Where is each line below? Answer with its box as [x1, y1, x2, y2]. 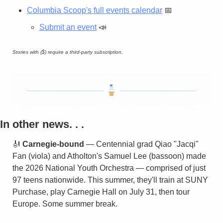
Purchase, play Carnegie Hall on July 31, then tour [12, 188, 190, 197]
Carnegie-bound [22, 140, 84, 149]
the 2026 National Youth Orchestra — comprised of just [12, 164, 206, 173]
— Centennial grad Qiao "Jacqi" [84, 140, 199, 149]
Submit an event [39, 22, 97, 31]
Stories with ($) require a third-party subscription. [12, 49, 123, 55]
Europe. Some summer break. [12, 200, 117, 209]
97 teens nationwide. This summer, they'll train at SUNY [12, 176, 208, 185]
